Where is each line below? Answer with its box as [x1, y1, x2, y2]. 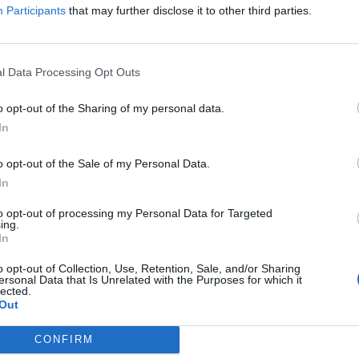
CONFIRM [34, 333, 94, 345]
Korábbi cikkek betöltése [4, 72, 127, 87]
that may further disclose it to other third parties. [66, 3, 312, 17]
